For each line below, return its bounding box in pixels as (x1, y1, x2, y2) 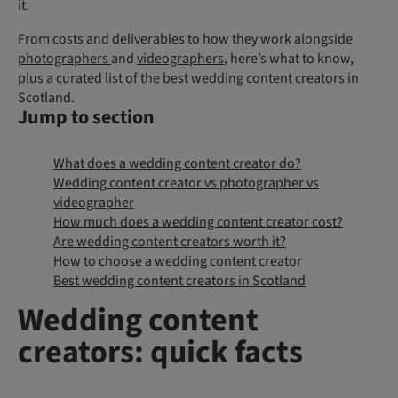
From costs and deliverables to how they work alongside (18, 29, 353, 50)
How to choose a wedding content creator (53, 251, 302, 271)
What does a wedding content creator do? (53, 153, 301, 173)
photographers (18, 49, 111, 69)
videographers (137, 49, 224, 69)
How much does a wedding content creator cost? (53, 211, 343, 232)
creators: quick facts (18, 329, 303, 375)
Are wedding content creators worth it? (53, 231, 286, 251)
